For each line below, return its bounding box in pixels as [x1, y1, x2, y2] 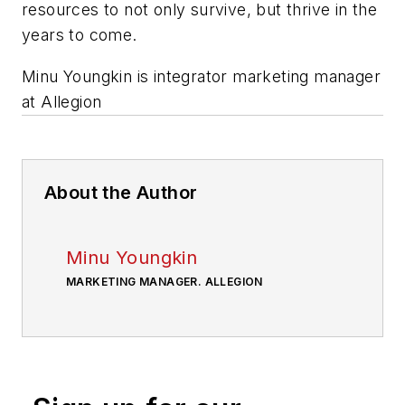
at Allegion [22, 91, 102, 111]
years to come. [22, 25, 137, 45]
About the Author [44, 181, 198, 203]
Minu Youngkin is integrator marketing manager [22, 66, 381, 86]
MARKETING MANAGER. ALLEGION [66, 274, 263, 288]
